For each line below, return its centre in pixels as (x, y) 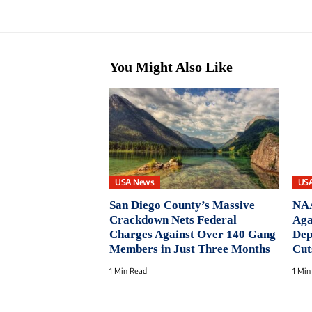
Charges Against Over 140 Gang (193, 234)
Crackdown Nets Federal (173, 219)
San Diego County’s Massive (182, 205)
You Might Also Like (171, 67)
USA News (135, 182)
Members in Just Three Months (190, 249)
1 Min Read (128, 270)
